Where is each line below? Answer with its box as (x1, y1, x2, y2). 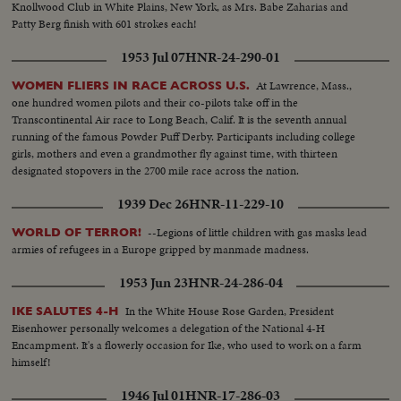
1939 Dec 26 (117, 194, 189, 215)
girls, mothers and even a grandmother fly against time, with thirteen (12, 145, 338, 163)
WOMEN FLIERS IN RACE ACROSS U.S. (12, 79, 251, 93)
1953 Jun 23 (118, 273, 188, 294)
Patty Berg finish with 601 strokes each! (12, 15, 198, 33)
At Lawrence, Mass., (256, 77, 353, 95)
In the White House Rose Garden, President (125, 303, 335, 320)
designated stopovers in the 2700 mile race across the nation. (12, 162, 300, 180)
